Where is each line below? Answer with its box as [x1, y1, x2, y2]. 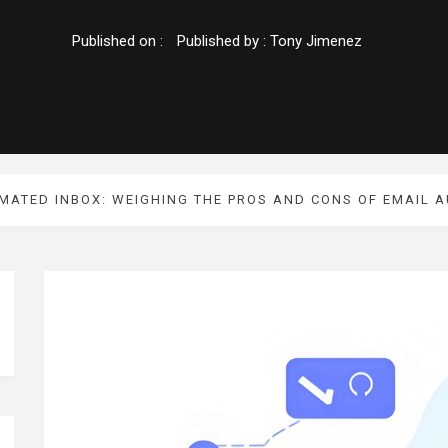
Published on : [71, 32, 167, 51]
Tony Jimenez [269, 32, 362, 51]
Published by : [176, 32, 270, 51]
